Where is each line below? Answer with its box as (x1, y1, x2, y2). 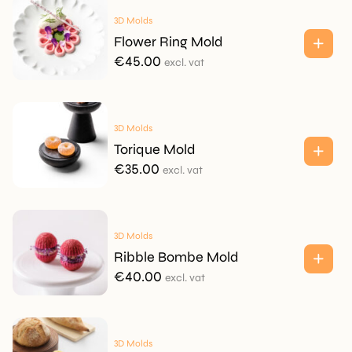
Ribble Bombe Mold (113, 248, 239, 266)
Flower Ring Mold (113, 33, 223, 50)
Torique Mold (113, 141, 196, 158)
